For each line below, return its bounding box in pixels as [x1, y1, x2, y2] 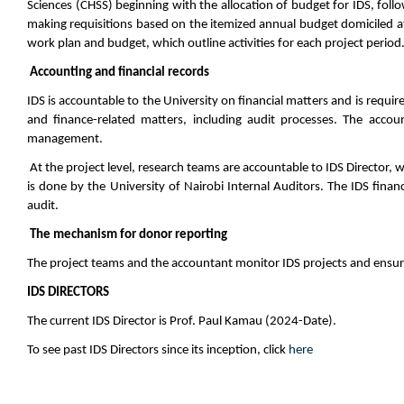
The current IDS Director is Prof [27, 315, 192, 329]
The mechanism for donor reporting [27, 228, 227, 243]
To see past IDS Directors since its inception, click [27, 344, 289, 358]
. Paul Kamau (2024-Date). [192, 315, 336, 329]
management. [27, 133, 106, 147]
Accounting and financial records [30, 66, 209, 80]
